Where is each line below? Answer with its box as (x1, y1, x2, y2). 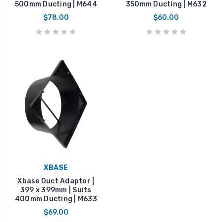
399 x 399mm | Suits (20, 185, 92, 194)
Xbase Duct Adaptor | (17, 176, 95, 185)
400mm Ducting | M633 (14, 194, 97, 203)
